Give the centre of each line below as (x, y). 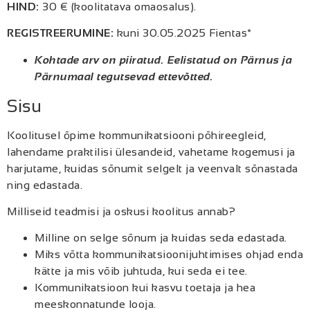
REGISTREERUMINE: (60, 33)
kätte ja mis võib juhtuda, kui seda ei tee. (141, 271)
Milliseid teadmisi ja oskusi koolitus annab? (121, 211)
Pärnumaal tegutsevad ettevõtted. (124, 76)
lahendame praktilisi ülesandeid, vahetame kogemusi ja (151, 152)
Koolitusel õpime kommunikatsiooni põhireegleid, (137, 135)
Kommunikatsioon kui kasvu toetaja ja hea (145, 288)
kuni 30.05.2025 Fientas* (183, 33)
